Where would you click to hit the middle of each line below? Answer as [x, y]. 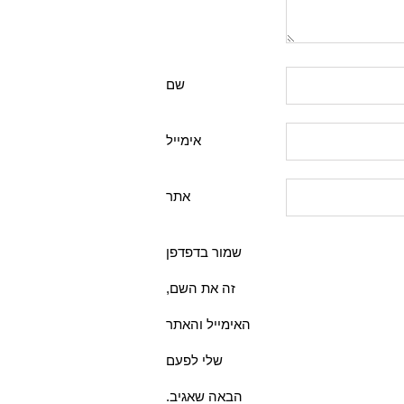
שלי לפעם [194, 361]
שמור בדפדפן [204, 252]
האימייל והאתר [208, 325]
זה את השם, [201, 289]
